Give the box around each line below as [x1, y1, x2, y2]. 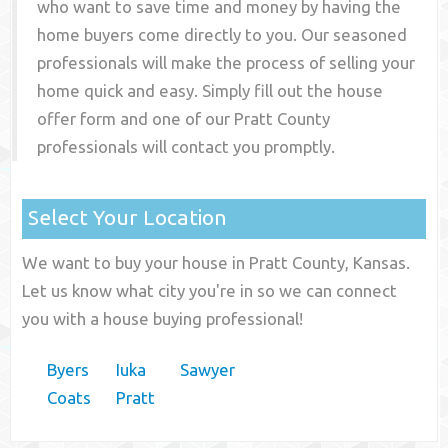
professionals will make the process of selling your [37, 53, 416, 73]
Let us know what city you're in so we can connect [22, 281, 398, 301]
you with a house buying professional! [22, 309, 304, 329]
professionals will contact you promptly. [37, 137, 336, 157]
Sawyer [180, 360, 236, 380]
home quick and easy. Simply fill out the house [37, 81, 384, 101]
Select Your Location [28, 205, 228, 230]
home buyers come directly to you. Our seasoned [37, 25, 408, 45]
